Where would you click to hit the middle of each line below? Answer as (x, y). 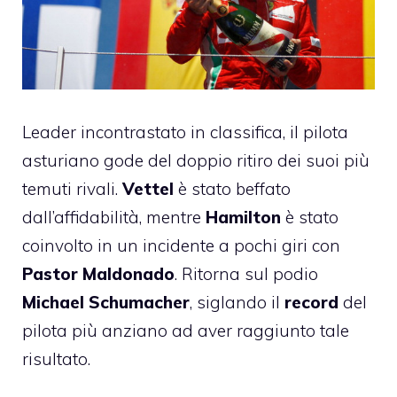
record (311, 302)
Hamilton (241, 217)
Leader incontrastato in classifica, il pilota (185, 132)
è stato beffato (232, 188)
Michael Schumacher (106, 302)
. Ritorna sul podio (246, 273)
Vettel (148, 188)
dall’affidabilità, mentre (112, 217)
